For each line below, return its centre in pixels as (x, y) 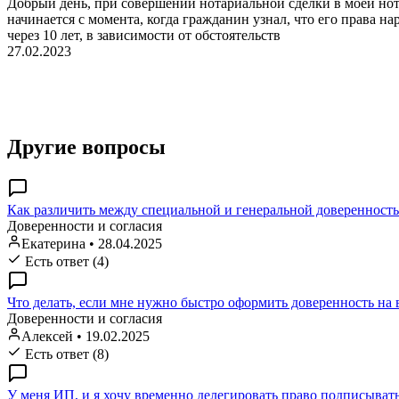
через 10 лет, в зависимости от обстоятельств (144, 35)
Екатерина (53, 243)
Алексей (47, 336)
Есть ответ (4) (65, 261)
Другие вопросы (86, 147)
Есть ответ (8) (65, 354)
